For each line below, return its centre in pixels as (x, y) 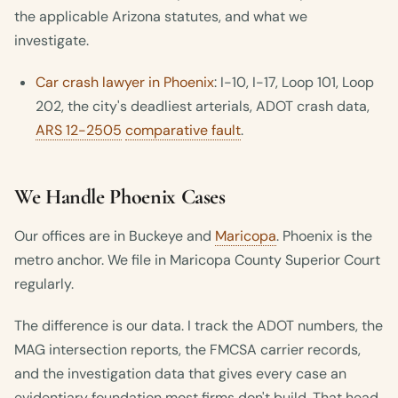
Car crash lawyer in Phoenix (125, 83)
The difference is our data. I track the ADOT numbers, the (199, 326)
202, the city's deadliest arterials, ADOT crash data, (203, 107)
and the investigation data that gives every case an (180, 374)
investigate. (52, 41)
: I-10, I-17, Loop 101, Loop (294, 83)
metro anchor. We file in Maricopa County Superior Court (197, 260)
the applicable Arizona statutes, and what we (161, 17)
